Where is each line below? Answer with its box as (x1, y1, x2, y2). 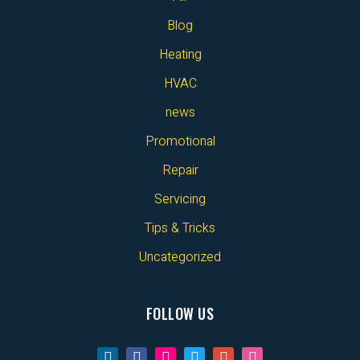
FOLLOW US (145, 303, 215, 325)
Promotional (145, 132, 215, 152)
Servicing (154, 190, 206, 210)
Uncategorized (139, 247, 221, 268)
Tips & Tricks (145, 219, 215, 239)
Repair (162, 161, 198, 181)
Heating (158, 45, 202, 65)
